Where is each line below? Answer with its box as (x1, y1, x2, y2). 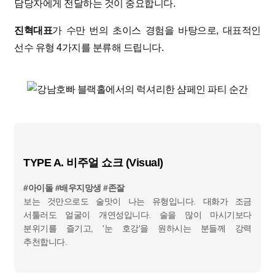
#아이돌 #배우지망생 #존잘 (23, 183, 125, 193)
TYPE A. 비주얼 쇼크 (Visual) (23, 157, 163, 169)
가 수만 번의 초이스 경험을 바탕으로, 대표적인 (52, 25, 261, 36)
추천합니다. (23, 237, 68, 247)
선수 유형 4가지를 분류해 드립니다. (14, 42, 164, 53)
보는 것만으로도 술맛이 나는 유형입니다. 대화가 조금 (23, 196, 252, 207)
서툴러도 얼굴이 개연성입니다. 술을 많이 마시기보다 (23, 210, 252, 220)
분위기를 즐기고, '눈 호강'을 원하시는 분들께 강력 (23, 223, 252, 234)
